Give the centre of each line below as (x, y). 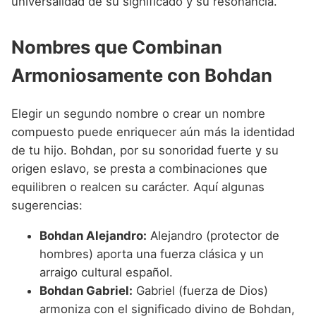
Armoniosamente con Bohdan (142, 75)
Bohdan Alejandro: (93, 235)
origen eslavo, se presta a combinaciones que (139, 168)
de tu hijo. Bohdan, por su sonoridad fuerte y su (145, 150)
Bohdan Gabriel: (86, 290)
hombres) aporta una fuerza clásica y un (152, 254)
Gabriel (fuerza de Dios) (200, 290)
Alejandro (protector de (213, 235)
